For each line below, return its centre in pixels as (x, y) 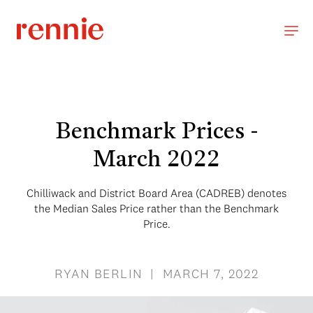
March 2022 (156, 161)
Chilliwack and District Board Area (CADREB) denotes (156, 193)
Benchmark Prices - (156, 133)
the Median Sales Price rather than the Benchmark (156, 208)
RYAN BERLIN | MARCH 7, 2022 (156, 274)
